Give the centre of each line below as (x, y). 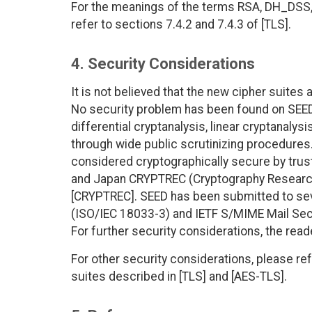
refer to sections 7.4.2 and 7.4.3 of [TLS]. (181, 25)
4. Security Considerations (163, 64)
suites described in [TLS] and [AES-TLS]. (179, 277)
